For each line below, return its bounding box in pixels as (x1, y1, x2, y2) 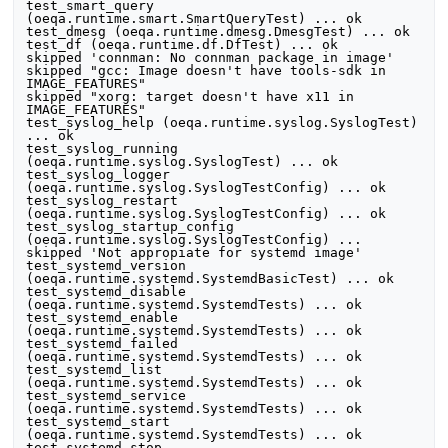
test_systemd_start (26, 414, 171, 430)
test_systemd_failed (26, 336, 179, 352)
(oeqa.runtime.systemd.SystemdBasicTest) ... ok (26, 271, 395, 287)
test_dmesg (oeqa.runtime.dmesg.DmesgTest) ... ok (26, 24, 411, 40)
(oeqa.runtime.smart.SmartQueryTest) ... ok (26, 11, 363, 27)
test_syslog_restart (26, 193, 179, 209)
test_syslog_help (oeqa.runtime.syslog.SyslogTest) (26, 115, 419, 131)
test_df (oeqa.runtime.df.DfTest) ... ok (26, 37, 339, 53)
